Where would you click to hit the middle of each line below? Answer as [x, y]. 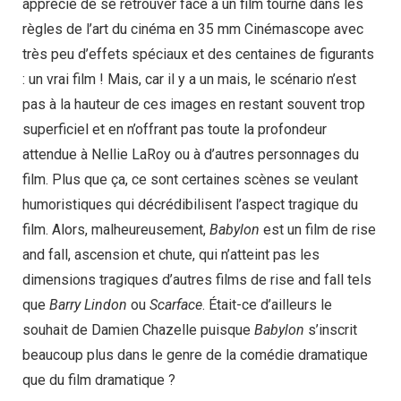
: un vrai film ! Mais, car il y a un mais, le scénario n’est [189, 79]
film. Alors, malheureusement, [116, 229]
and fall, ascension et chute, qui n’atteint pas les [171, 254]
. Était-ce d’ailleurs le [267, 304]
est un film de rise [318, 229]
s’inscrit [331, 329]
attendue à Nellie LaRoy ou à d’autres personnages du [191, 154]
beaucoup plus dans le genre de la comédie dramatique [195, 354]
